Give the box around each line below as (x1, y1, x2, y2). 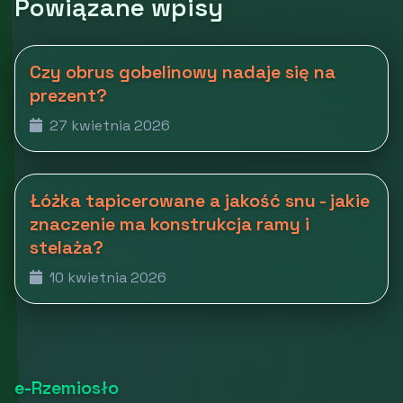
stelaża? (30, 235, 103, 259)
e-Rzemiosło (14, 375, 119, 399)
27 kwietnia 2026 (46, 115, 170, 135)
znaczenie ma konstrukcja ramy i (30, 211, 309, 236)
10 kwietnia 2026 (46, 267, 166, 287)
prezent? (30, 83, 107, 107)
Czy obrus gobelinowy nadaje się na (30, 59, 336, 84)
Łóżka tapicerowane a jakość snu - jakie (30, 188, 370, 212)
